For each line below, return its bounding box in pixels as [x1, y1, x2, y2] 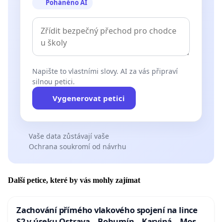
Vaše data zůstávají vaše [28, 131, 109, 141]
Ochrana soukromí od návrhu [28, 142, 126, 152]
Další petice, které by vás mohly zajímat [8, 175, 140, 184]
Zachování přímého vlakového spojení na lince [16, 204, 198, 216]
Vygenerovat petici [52, 93, 125, 104]
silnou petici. [32, 77, 75, 87]
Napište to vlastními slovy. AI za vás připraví [32, 66, 178, 76]
